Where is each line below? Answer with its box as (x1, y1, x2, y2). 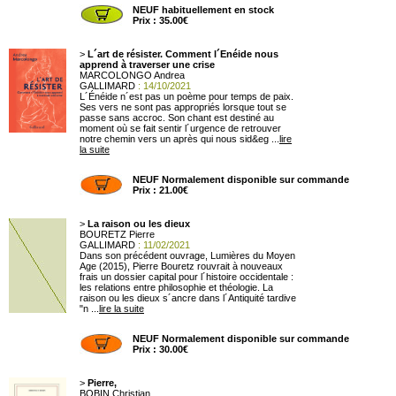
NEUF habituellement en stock (133, 4, 274, 15)
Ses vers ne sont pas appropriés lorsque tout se (80, 102, 286, 112)
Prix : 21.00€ (133, 185, 188, 195)
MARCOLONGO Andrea (80, 70, 185, 80)
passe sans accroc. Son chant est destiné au (80, 112, 274, 123)
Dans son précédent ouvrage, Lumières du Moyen (80, 250, 295, 261)
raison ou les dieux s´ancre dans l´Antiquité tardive (80, 293, 296, 303)
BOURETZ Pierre (80, 229, 155, 240)
